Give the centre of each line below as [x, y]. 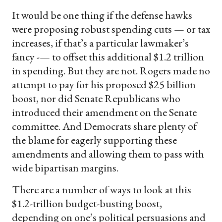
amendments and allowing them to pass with [108, 154]
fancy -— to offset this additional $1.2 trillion [108, 56]
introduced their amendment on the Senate [104, 112]
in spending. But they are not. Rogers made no [111, 70]
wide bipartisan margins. [65, 167]
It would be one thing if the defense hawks [102, 15]
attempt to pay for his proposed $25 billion [104, 84]
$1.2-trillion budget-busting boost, [87, 203]
